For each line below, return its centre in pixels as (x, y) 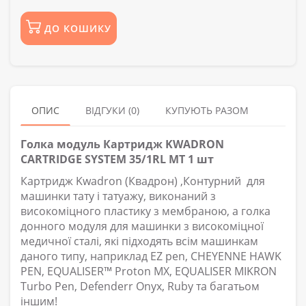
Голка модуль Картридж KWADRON (122, 144)
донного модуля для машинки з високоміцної (142, 226)
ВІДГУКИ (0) (112, 110)
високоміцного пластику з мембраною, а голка (145, 211)
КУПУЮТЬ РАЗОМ (207, 110)
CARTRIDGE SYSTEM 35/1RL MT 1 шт (117, 159)
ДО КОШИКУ (78, 28)
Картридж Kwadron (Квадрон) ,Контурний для (143, 181)
